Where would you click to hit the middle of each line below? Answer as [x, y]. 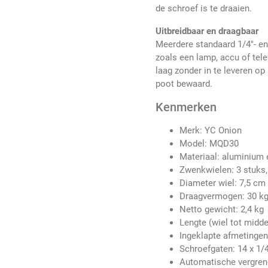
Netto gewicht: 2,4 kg [222, 210]
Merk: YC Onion [211, 131]
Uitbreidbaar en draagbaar [207, 31]
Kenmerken [186, 107]
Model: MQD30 [209, 144]
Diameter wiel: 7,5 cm [223, 183]
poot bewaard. [184, 84]
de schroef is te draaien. [204, 9]
